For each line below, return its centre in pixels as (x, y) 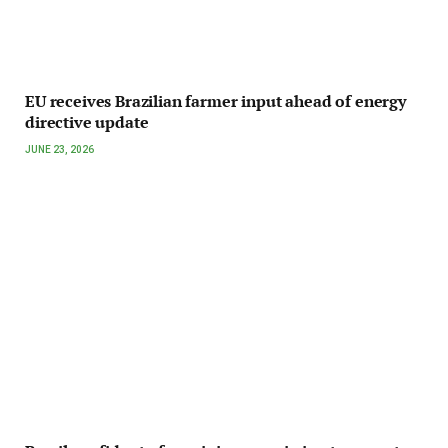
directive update (87, 121)
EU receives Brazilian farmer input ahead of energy (215, 100)
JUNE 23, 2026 (59, 149)
